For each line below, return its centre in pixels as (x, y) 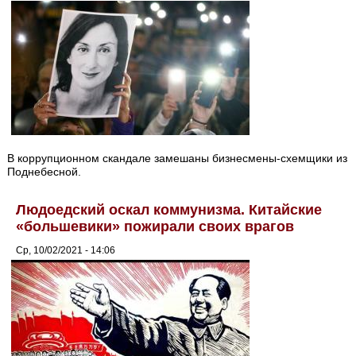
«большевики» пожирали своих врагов (155, 227)
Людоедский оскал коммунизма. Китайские (169, 210)
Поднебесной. (44, 172)
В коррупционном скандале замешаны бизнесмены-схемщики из (178, 159)
